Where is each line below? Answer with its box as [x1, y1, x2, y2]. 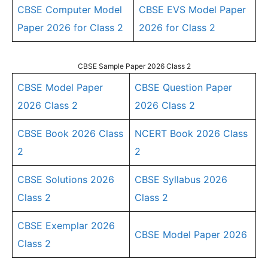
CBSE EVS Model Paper [139, 4, 246, 16]
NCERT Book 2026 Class [135, 127, 248, 139]
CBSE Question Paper [135, 81, 232, 93]
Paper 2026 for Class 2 [17, 22, 123, 33]
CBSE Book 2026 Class [17, 127, 123, 139]
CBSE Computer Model [17, 4, 122, 16]
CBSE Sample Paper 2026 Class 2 [77, 62, 191, 71]
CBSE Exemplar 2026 [17, 220, 115, 232]
